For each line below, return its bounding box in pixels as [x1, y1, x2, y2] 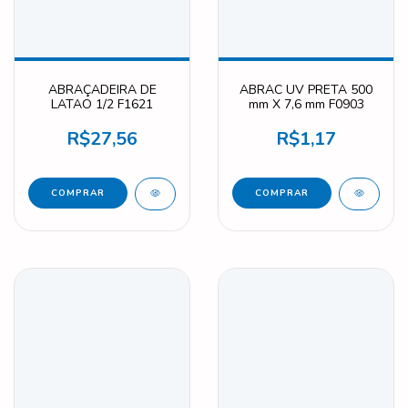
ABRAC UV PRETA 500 [240, 80, 372, 98]
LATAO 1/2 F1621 [51, 95, 153, 113]
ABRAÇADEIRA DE [47, 80, 157, 98]
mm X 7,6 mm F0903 [248, 95, 364, 113]
